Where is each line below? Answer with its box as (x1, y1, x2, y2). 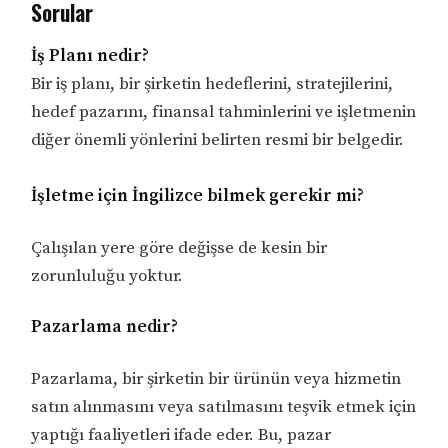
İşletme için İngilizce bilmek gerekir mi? (31, 184, 365, 207)
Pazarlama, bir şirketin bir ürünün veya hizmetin (31, 368, 402, 391)
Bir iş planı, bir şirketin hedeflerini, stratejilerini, (31, 72, 394, 95)
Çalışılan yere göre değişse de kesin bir (31, 236, 328, 259)
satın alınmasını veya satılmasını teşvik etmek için (31, 396, 417, 419)
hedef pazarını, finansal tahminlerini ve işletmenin (31, 100, 417, 123)
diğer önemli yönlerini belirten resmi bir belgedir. (31, 128, 405, 151)
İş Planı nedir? (31, 44, 150, 67)
